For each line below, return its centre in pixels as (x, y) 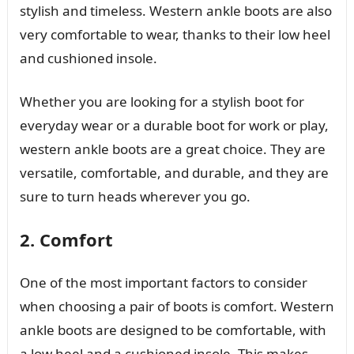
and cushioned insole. (88, 58)
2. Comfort (66, 239)
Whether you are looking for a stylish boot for (162, 101)
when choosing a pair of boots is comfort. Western (177, 306)
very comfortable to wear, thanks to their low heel (175, 34)
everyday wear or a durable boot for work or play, (174, 125)
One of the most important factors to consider (163, 282)
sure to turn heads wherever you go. (135, 196)
